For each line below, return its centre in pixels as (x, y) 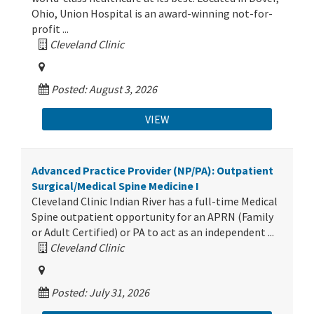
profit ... (50, 29)
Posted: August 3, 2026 (103, 89)
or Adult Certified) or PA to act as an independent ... (153, 232)
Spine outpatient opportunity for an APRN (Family (152, 217)
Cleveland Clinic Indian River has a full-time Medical (155, 201)
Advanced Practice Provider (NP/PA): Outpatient (152, 170)
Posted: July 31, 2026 (99, 292)
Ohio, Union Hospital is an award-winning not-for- (152, 13)
